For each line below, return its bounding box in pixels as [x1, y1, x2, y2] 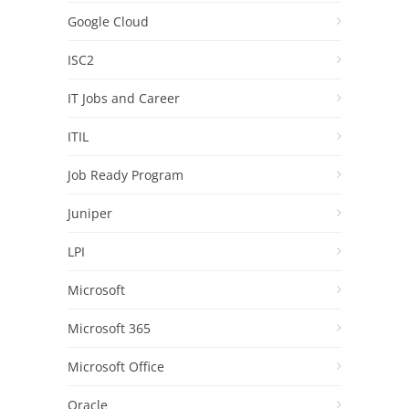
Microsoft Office [68, 357, 164, 375]
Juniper [68, 204, 112, 222]
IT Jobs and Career [68, 89, 180, 107]
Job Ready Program [68, 165, 184, 184]
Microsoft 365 [68, 319, 151, 337]
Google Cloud [68, 12, 149, 30]
